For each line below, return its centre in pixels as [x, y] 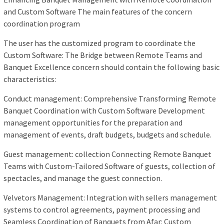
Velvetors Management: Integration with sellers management [110, 198]
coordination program [42, 24]
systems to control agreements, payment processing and [102, 210]
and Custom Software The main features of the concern [98, 12]
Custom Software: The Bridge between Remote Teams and [103, 55]
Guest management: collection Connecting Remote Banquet [107, 154]
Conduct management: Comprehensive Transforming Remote [110, 99]
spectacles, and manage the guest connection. [83, 178]
